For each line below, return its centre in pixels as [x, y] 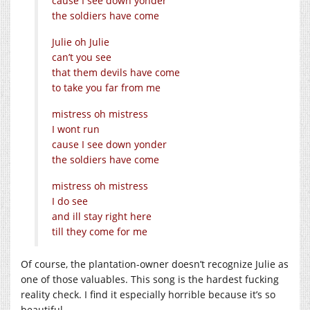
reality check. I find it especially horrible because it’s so [148, 294]
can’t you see [82, 57]
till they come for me [100, 231]
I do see [70, 201]
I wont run [76, 129]
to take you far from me [106, 87]
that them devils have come [116, 72]
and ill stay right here [102, 216]
